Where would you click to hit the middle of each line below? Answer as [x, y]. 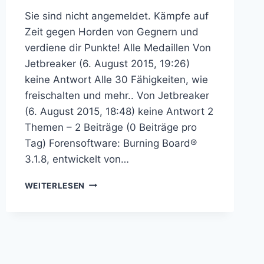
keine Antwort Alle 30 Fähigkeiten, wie [116, 79]
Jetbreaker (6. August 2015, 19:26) [107, 63]
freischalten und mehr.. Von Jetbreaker [117, 95]
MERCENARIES [115, 220]
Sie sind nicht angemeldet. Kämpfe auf [116, 16]
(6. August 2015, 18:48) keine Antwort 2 [119, 111]
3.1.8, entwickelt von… [77, 159]
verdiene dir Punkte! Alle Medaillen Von [118, 47]
